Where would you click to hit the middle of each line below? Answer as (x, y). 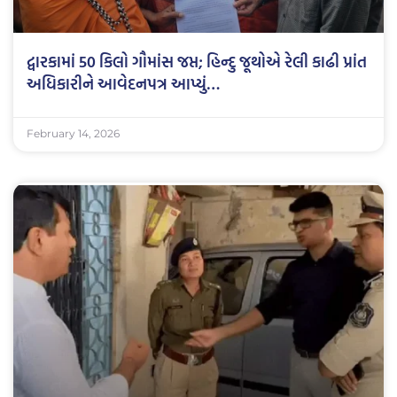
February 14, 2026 (73, 133)
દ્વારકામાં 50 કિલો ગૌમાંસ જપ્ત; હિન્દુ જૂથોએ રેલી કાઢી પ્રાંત (197, 61)
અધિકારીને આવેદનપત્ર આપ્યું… (123, 83)
